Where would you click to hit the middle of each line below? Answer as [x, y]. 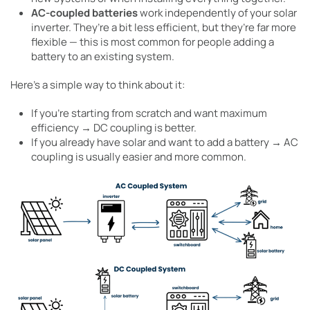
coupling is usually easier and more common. [139, 157]
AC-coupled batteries [84, 13]
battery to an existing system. [103, 57]
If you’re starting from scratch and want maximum [149, 113]
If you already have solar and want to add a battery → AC [165, 143]
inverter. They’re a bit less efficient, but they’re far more [164, 28]
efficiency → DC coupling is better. [114, 128]
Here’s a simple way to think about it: [98, 85]
